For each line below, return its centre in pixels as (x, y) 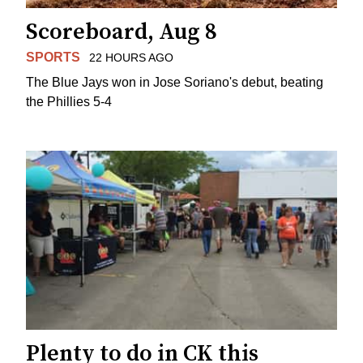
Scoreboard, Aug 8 (122, 32)
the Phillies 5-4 (69, 101)
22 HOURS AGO (131, 57)
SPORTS (53, 57)
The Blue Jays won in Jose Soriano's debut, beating (175, 82)
